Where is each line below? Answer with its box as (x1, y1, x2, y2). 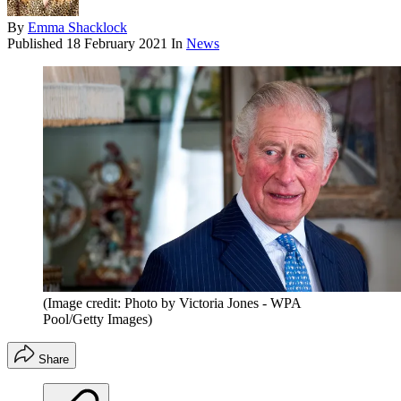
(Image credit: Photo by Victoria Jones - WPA (43, 295, 301, 311)
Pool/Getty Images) (43, 311, 152, 328)
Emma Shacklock (28, 20, 127, 36)
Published (7, 36, 66, 52)
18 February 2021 (66, 36, 167, 52)
